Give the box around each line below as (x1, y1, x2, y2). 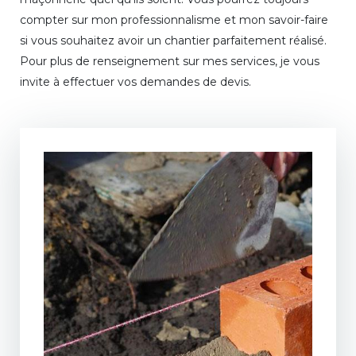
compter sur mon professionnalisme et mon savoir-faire (20, 13, 328, 28)
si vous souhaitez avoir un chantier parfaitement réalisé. (20, 33, 327, 48)
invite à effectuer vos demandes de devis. (20, 75, 251, 90)
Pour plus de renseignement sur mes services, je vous (20, 54, 319, 69)
